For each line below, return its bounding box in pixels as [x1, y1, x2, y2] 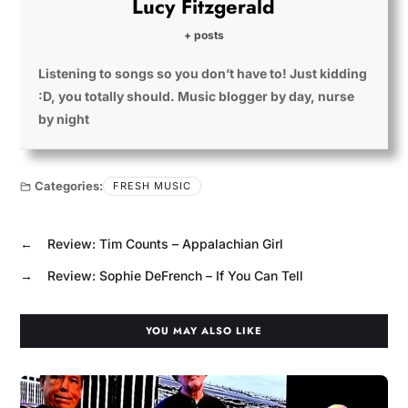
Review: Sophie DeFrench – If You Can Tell [46, 268, 303, 284]
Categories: [34, 178, 103, 194]
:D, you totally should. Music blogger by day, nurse [37, 88, 354, 105]
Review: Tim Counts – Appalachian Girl [46, 236, 283, 252]
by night [37, 111, 89, 127]
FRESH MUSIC [112, 179, 191, 193]
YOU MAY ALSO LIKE [145, 323, 262, 339]
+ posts [183, 28, 224, 43]
